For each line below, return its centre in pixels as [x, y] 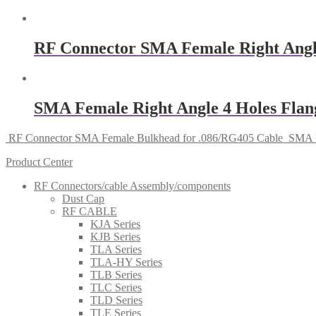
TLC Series [116, 287]
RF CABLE [90, 211]
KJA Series [115, 224]
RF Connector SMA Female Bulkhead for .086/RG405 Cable [146, 138]
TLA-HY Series [126, 262]
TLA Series [116, 249]
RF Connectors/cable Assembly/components [132, 186]
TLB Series [116, 274]
